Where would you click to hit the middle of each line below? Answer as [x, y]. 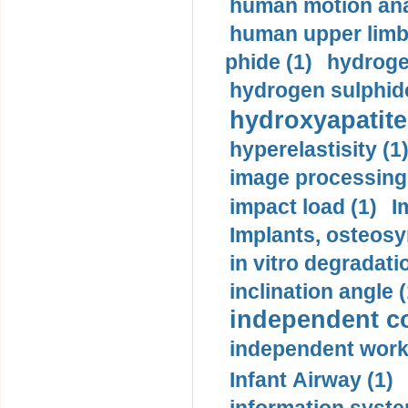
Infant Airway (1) [311, 380]
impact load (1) [303, 207]
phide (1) [269, 62]
